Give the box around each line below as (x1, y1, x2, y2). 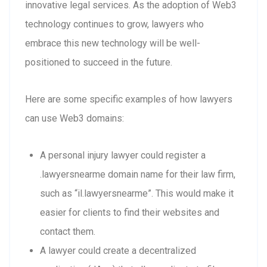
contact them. (40, 225, 95, 237)
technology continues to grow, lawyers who (25, 18, 204, 30)
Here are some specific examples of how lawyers (25, 93, 232, 105)
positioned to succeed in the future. (25, 56, 172, 68)
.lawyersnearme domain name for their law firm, (40, 168, 235, 180)
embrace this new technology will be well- (25, 37, 200, 49)
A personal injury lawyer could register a (40, 149, 206, 161)
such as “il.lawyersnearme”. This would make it (40, 187, 234, 199)
